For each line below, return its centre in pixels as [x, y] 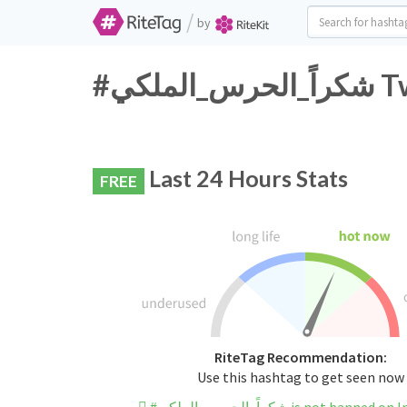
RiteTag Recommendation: [300, 357]
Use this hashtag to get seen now [300, 377]
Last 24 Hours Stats [246, 178]
